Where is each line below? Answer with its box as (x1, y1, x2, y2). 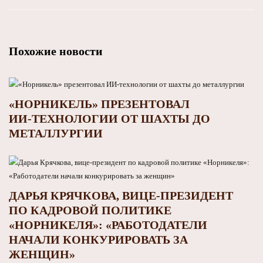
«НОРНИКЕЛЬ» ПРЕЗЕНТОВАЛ (9, 97, 190, 110)
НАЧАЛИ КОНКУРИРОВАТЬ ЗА (9, 232, 188, 246)
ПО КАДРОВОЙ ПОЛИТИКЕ (9, 203, 171, 217)
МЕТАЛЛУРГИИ (9, 126, 103, 140)
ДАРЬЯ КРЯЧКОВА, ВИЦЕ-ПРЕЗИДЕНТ (9, 188, 233, 202)
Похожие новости (9, 44, 103, 58)
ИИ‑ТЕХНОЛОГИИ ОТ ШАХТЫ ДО (9, 112, 210, 125)
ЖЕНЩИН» (9, 247, 75, 261)
